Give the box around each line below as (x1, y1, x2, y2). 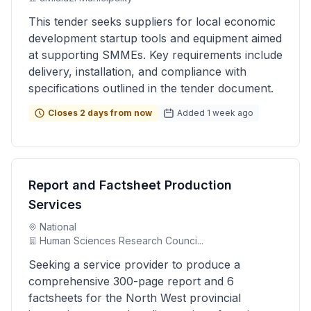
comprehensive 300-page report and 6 (28, 274, 234, 288)
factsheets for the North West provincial (28, 291, 241, 305)
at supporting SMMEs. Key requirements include (28, 48, 283, 62)
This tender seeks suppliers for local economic (28, 15, 276, 28)
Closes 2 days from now (48, 108, 152, 118)
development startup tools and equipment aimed (28, 31, 282, 45)
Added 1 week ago (177, 108, 253, 118)
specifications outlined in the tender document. (28, 81, 274, 95)
